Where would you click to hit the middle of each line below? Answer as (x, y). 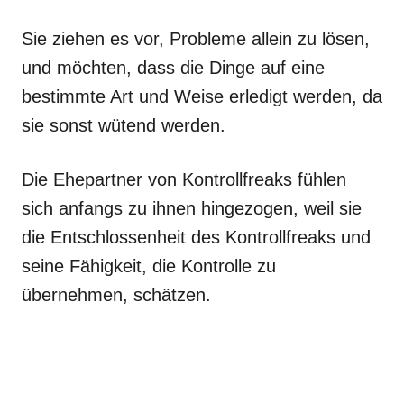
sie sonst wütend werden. (124, 125)
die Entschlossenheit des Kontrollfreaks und (196, 237)
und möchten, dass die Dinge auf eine (173, 67)
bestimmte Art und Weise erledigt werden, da (202, 96)
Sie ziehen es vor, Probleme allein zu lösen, (196, 38)
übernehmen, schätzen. (116, 294)
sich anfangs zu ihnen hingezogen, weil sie (192, 208)
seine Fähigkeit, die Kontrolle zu (149, 266)
